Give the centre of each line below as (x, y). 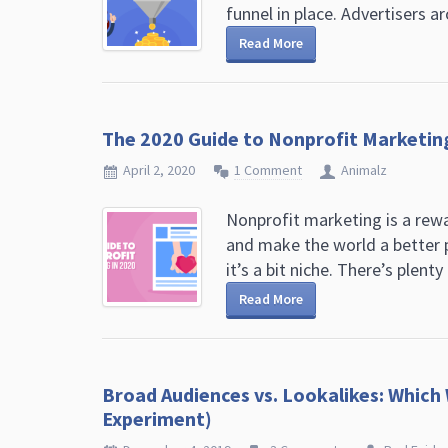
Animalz (364, 170)
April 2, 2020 (159, 170)
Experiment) (157, 418)
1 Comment (268, 170)
